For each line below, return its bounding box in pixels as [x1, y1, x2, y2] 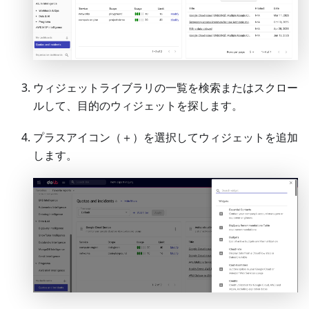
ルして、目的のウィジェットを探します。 [33, 98, 243, 114]
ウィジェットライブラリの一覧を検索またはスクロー [33, 80, 298, 96]
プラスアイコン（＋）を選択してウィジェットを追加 [33, 130, 298, 146]
